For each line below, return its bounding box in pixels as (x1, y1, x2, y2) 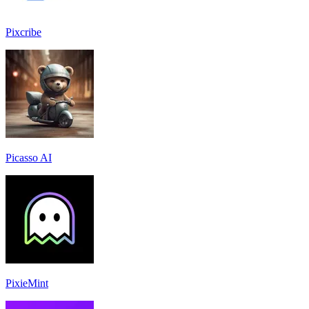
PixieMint (6, 277, 48, 289)
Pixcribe (6, 26, 41, 38)
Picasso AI (6, 151, 52, 163)
